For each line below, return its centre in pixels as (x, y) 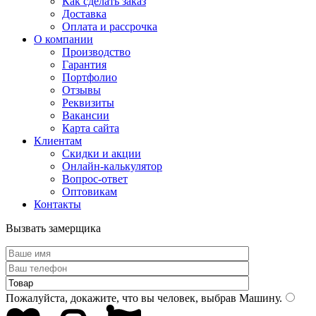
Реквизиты (88, 103)
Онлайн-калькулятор (112, 166)
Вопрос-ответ (95, 179)
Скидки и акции (102, 153)
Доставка (84, 14)
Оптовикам (90, 192)
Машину (258, 298)
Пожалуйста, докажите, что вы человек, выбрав (121, 298)
